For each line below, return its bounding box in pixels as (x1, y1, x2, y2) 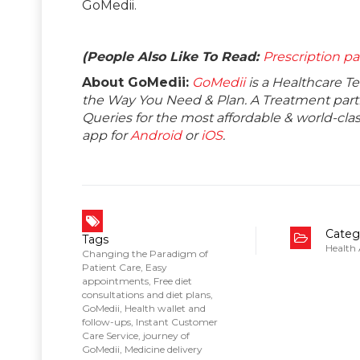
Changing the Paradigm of (82, 247, 208, 260)
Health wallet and (125, 301, 206, 314)
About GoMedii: (82, 74, 189, 90)
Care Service (82, 329, 138, 342)
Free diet (153, 274, 192, 287)
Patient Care (82, 260, 141, 273)
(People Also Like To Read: (82, 48, 263, 64)
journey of (143, 329, 190, 342)
